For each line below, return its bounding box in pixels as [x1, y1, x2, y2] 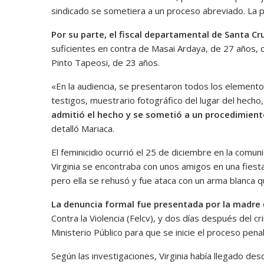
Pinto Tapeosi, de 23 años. [51, 57, 160, 68]
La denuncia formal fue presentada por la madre [51, 198, 263, 210]
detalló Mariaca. [51, 123, 114, 134]
